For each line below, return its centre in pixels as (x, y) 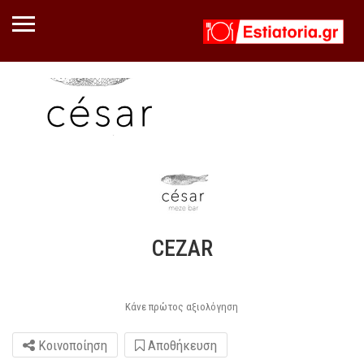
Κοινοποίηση (71, 345)
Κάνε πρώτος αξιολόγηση (182, 306)
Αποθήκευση (181, 345)
